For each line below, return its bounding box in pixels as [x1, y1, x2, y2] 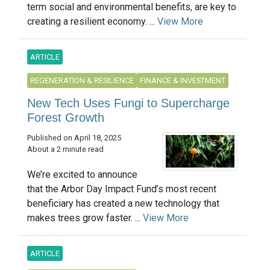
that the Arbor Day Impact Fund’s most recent [27, 183, 216, 195]
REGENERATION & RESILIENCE [30, 76, 134, 86]
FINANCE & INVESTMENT [140, 76, 225, 86]
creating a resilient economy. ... [27, 16, 157, 28]
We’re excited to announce [27, 168, 137, 180]
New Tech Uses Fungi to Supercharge [27, 96, 230, 110]
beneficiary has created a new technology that [27, 197, 219, 209]
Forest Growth [27, 111, 104, 125]
